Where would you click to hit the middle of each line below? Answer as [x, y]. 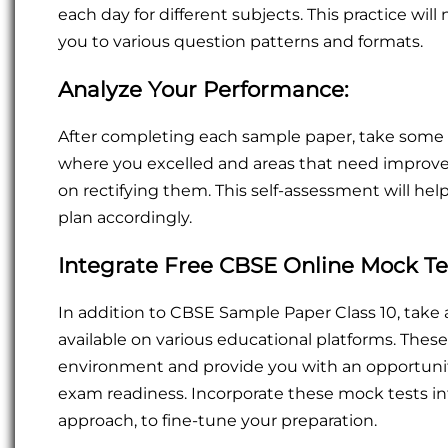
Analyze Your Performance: [203, 89]
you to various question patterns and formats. [240, 42]
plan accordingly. [125, 218]
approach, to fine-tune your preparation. [217, 421]
